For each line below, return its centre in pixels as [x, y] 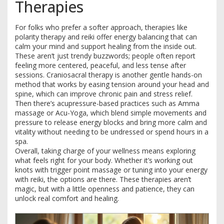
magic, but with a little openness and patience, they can [105, 189]
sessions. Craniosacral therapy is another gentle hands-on [108, 75]
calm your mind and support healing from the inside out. [106, 46]
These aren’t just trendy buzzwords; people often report [105, 56]
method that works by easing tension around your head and [112, 84]
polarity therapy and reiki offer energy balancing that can [106, 37]
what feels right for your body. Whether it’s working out [104, 160]
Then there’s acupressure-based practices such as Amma [107, 103]
